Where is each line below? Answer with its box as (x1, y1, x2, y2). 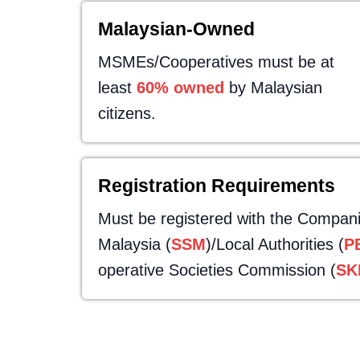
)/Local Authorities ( (206, 235, 344, 253)
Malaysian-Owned (98, 18, 255, 39)
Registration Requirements (98, 175, 335, 196)
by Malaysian (224, 79, 322, 96)
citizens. (98, 104, 156, 122)
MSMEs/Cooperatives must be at (98, 53, 334, 71)
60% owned (137, 79, 224, 96)
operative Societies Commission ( (98, 261, 336, 279)
